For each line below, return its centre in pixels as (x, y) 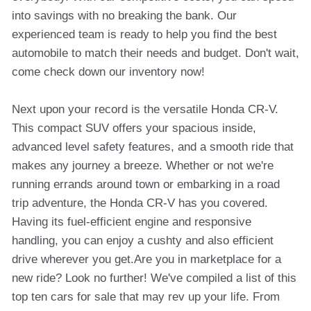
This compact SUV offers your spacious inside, (134, 128)
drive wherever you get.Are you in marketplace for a (146, 259)
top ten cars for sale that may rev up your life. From (146, 297)
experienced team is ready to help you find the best (144, 34)
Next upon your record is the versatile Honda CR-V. (145, 109)
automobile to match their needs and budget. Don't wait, (155, 53)
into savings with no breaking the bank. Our (124, 16)
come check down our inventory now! (108, 72)
